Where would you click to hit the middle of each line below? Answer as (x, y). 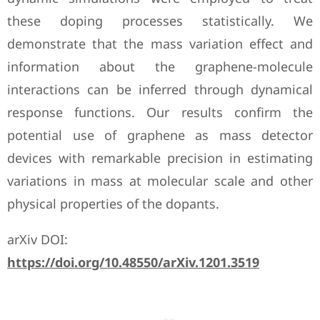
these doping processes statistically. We (160, 21)
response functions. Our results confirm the (160, 112)
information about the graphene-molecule (160, 66)
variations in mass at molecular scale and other (160, 181)
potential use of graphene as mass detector (160, 135)
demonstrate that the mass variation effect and (160, 44)
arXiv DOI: (37, 239)
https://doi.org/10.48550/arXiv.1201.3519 (133, 262)
